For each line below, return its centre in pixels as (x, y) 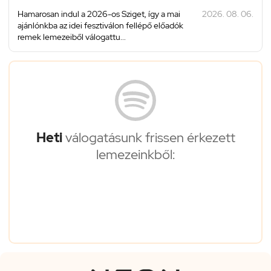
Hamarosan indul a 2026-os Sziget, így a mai (99, 14)
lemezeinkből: (135, 154)
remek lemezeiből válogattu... (72, 37)
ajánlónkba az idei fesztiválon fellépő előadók (100, 25)
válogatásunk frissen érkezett (149, 137)
